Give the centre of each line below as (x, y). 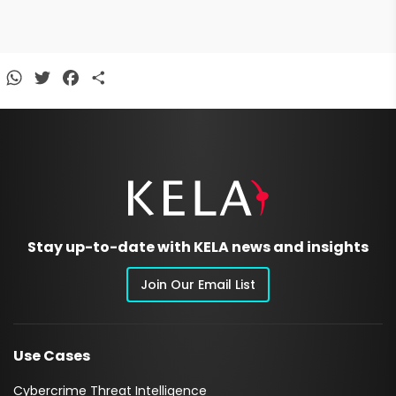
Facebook (116, 78)
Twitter (78, 78)
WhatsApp (62, 78)
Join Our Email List (198, 285)
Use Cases (52, 356)
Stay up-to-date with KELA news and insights (198, 247)
